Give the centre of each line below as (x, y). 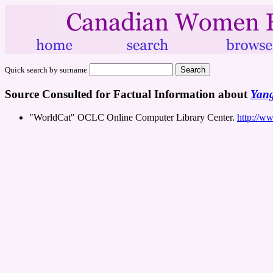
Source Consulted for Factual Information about (128, 94)
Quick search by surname (46, 70)
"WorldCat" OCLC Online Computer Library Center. (133, 118)
